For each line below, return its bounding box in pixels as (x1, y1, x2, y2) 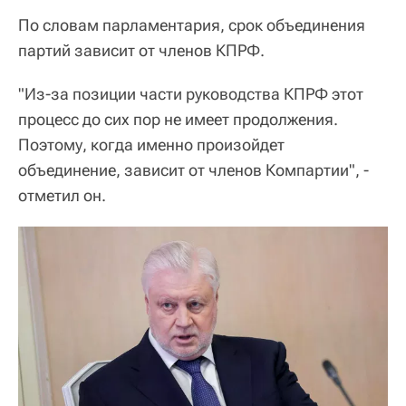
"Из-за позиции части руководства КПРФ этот (18, 83, 363, 103)
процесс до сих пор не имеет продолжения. (18, 109, 338, 129)
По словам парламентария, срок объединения (18, 14, 365, 34)
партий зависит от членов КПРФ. (18, 40, 265, 60)
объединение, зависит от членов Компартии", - (18, 159, 369, 179)
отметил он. (18, 185, 106, 205)
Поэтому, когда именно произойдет (18, 134, 285, 154)
